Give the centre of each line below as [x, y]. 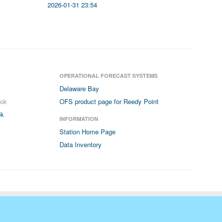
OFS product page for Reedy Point [109, 101]
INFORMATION [79, 119]
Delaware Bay [80, 88]
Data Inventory [81, 144]
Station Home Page [88, 132]
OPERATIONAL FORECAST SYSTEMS [109, 76]
